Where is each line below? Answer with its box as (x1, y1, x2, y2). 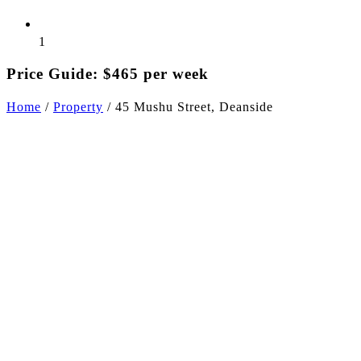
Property (53, 100, 103, 114)
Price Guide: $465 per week (6, 65, 209, 83)
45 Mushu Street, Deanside (115, 100, 273, 114)
